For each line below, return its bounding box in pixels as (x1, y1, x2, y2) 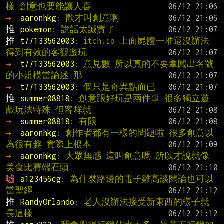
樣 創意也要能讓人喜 (6, 1, 91, 11)
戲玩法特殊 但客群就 (6, 105, 91, 114)
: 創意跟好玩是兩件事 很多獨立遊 (69, 93, 209, 103)
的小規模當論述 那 (6, 70, 82, 80)
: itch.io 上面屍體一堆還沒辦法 (74, 36, 209, 45)
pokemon (20, 24, 52, 34)
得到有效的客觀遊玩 (6, 47, 87, 57)
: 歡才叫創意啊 (56, 13, 119, 22)
